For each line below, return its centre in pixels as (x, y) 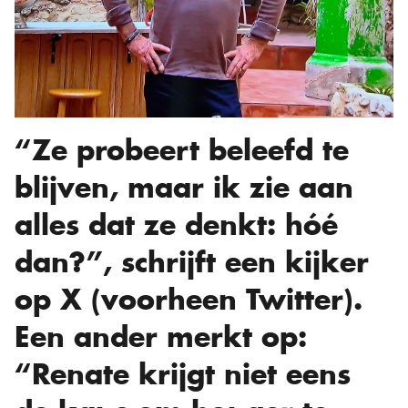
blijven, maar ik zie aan (184, 188)
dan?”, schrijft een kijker (192, 263)
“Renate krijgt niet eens (183, 375)
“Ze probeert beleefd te (182, 151)
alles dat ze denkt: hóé (176, 225)
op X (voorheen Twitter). (189, 300)
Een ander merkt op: (161, 337)
